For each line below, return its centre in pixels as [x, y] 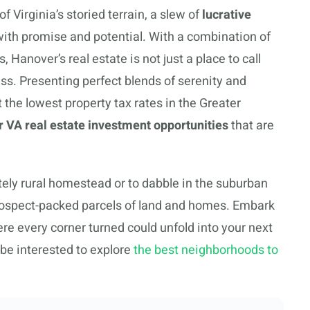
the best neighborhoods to [206, 250]
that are [251, 125]
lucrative [227, 15]
